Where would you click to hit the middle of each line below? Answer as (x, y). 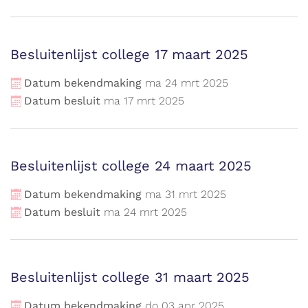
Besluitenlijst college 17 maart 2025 (129, 54)
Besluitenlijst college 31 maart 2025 (130, 277)
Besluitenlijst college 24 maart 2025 (131, 166)
